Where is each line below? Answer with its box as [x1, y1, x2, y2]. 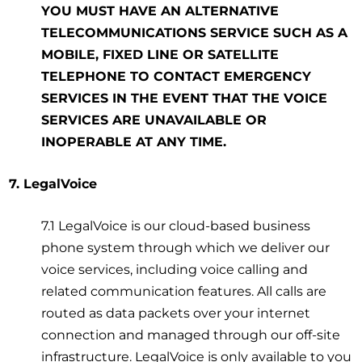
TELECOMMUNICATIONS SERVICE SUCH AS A [41, 24, 348, 40]
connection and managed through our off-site [41, 326, 341, 343]
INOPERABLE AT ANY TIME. [41, 133, 227, 149]
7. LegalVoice [9, 175, 98, 192]
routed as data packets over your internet [41, 305, 311, 321]
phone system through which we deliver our [41, 239, 330, 255]
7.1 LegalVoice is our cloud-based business [41, 217, 311, 234]
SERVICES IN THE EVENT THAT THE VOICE [41, 90, 328, 106]
